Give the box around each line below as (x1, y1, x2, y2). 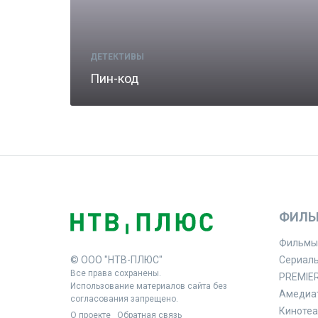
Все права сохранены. (70, 268, 161, 279)
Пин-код (90, 71, 139, 87)
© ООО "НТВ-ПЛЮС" (70, 254, 163, 266)
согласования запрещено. (70, 294, 178, 305)
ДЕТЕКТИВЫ (90, 52, 144, 62)
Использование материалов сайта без (70, 281, 227, 292)
